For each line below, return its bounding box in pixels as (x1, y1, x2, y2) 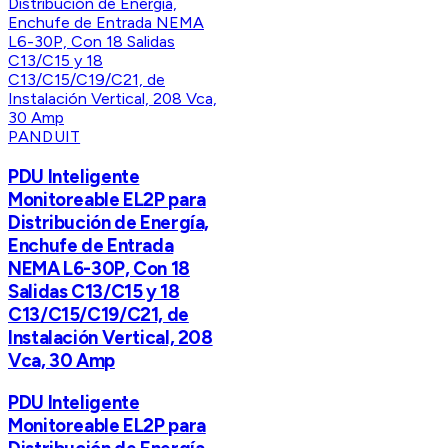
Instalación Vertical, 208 (8, 326, 213, 350)
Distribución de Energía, (8, 211, 210, 235)
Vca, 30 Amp (8, 349, 115, 373)
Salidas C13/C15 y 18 (8, 280, 180, 304)
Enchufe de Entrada (8, 234, 174, 258)
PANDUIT (8, 127, 81, 147)
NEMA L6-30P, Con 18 (8, 257, 190, 281)
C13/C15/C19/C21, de (8, 303, 189, 327)
